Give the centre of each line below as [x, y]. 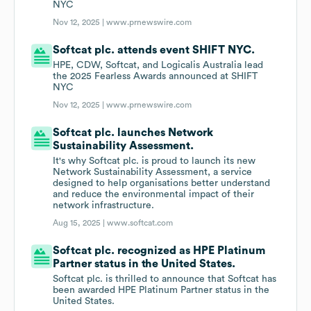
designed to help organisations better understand [162, 184]
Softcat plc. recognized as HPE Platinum [159, 251]
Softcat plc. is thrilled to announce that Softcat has [165, 279]
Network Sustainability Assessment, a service [153, 173]
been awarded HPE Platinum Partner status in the [161, 291]
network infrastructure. [104, 206]
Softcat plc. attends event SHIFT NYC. [154, 50]
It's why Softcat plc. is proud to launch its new [154, 161]
